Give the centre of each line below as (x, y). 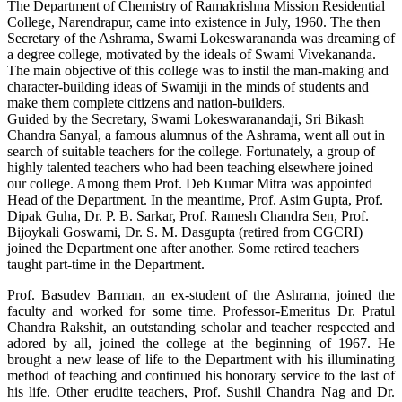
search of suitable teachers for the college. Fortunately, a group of (191, 152)
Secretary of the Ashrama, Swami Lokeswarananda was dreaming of (201, 39)
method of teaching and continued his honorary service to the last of (201, 376)
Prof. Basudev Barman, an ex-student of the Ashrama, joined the (201, 295)
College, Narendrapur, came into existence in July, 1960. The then (194, 22)
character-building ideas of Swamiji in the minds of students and (188, 87)
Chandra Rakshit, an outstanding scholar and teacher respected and (201, 328)
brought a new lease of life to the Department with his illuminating (201, 360)
